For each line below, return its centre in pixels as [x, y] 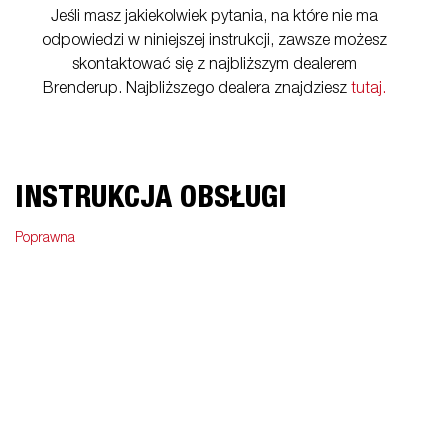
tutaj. [368, 88]
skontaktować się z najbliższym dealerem [214, 64]
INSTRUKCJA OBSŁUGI [151, 197]
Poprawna [45, 237]
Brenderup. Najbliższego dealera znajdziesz [196, 88]
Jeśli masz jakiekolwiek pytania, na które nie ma [214, 16]
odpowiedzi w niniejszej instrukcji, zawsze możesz [214, 40]
